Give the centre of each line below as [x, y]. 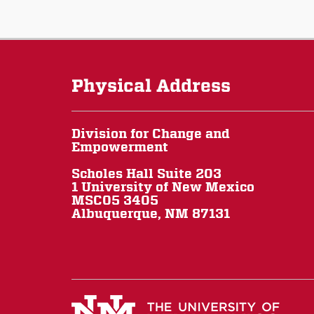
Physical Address [151, 86]
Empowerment [120, 147]
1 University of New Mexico [163, 187]
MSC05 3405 [115, 200]
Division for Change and [151, 134]
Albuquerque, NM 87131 [151, 214]
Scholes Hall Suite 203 [146, 174]
